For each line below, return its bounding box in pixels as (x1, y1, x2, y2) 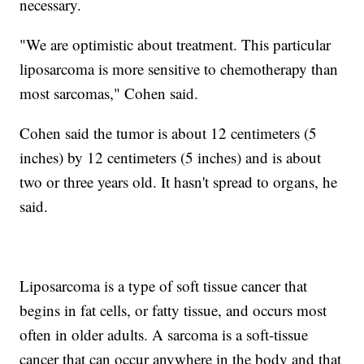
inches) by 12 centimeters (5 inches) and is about (19, 147, 322, 168)
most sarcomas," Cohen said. (19, 83, 199, 104)
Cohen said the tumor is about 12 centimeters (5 (19, 123, 318, 144)
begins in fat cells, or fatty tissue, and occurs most (19, 300, 327, 321)
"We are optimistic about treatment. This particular (19, 34, 331, 55)
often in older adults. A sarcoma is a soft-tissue (19, 324, 309, 345)
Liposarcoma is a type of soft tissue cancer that (19, 275, 308, 297)
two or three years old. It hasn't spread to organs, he (19, 171, 338, 193)
